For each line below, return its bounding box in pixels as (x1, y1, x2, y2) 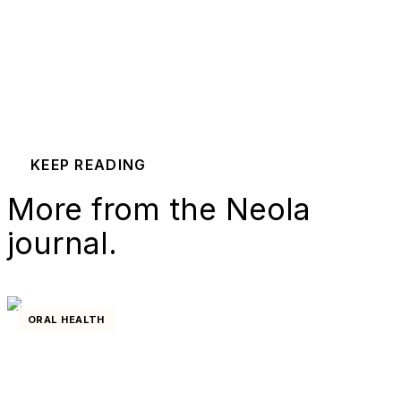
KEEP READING (30, 155, 147, 174)
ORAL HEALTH (28, 312, 105, 326)
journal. (7, 224, 117, 261)
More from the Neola (7, 190, 311, 227)
